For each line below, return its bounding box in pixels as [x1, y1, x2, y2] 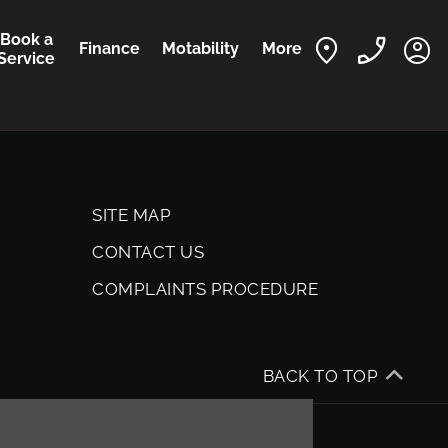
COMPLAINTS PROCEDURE [92, 278, 319, 299]
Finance [79, 39, 141, 59]
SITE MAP [92, 204, 172, 225]
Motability [162, 39, 240, 59]
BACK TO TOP [262, 365, 379, 386]
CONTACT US [92, 241, 205, 262]
